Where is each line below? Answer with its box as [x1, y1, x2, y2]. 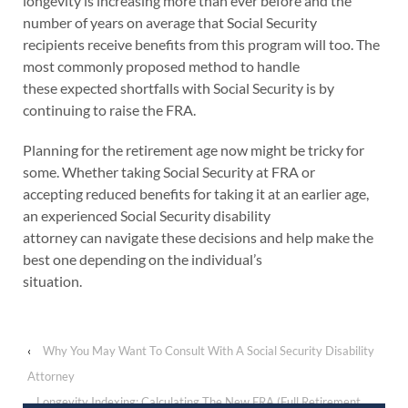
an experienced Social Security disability [23, 207, 270, 225]
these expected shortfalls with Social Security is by [23, 79, 334, 97]
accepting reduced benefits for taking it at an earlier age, [23, 185, 369, 203]
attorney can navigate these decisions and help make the [23, 229, 373, 247]
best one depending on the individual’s [23, 250, 262, 269]
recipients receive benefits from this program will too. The [23, 36, 380, 54]
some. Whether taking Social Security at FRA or [23, 163, 315, 181]
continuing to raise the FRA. [23, 101, 196, 119]
